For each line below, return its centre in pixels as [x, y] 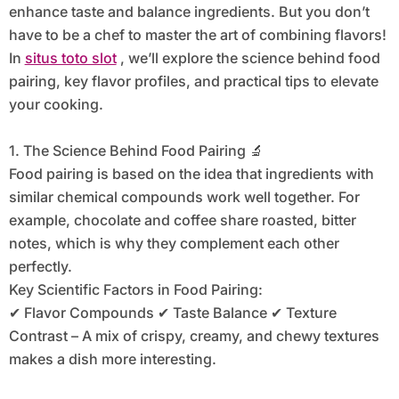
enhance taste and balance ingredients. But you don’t [189, 12]
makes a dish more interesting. [112, 359]
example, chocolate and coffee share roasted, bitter [182, 220]
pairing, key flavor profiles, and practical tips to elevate [193, 81]
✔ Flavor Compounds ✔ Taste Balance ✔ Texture [172, 313]
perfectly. [40, 267]
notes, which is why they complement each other [174, 244]
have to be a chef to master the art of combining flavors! [197, 35]
